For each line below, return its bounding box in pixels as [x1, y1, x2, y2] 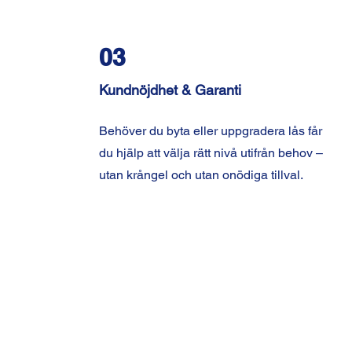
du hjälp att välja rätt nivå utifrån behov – [98, 145, 323, 160]
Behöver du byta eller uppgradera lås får [98, 123, 322, 138]
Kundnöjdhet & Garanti [98, 82, 241, 98]
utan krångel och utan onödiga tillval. [98, 167, 303, 182]
